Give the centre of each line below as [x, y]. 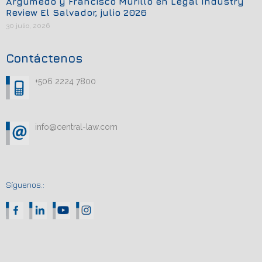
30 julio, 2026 [28, 25]
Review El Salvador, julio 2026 [76, 12]
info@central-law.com [76, 127]
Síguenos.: [25, 184]
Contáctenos [44, 58]
